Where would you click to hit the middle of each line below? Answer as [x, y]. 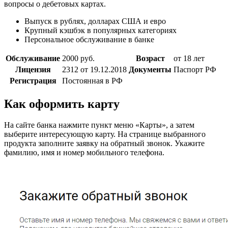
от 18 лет [189, 58]
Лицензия [33, 69]
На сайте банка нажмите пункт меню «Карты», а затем [99, 125]
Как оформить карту [62, 104]
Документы [150, 69]
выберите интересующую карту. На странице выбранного [105, 134]
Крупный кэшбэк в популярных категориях [101, 30]
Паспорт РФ [195, 69]
